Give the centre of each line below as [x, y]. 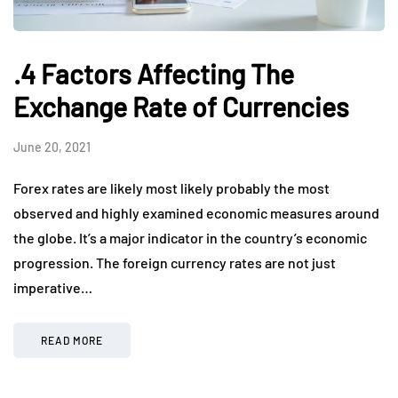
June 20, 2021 [52, 147]
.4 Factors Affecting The [154, 74]
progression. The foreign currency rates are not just [175, 263]
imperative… [53, 288]
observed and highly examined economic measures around [196, 213]
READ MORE [72, 341]
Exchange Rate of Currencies [181, 107]
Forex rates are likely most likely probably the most [171, 188]
